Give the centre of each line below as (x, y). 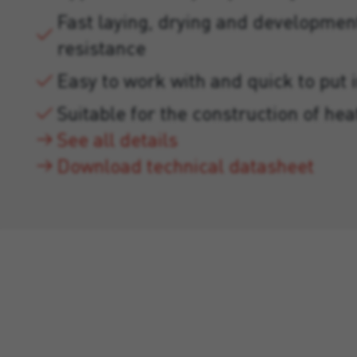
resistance (102, 47)
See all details (118, 139)
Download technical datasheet (186, 165)
